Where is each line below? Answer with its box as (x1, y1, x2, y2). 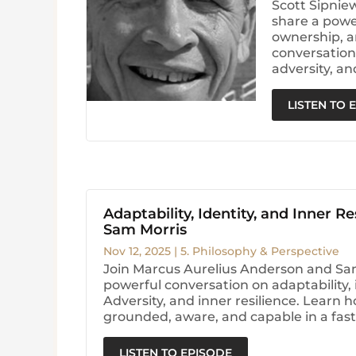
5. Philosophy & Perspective (180, 244, 339, 259)
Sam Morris (103, 221, 187, 239)
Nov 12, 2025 (103, 244, 171, 259)
